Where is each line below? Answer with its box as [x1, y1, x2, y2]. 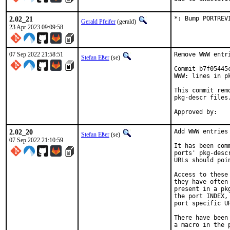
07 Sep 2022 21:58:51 [9, 51, 63, 58]
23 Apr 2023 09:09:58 [9, 24, 63, 31]
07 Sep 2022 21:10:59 [9, 137, 63, 144]
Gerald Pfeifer [81, 18, 116, 25]
